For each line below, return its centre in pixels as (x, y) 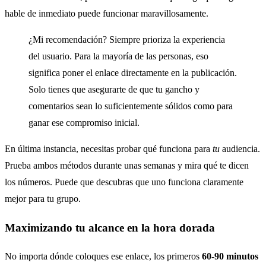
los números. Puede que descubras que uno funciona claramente (124, 182)
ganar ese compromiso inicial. (84, 122)
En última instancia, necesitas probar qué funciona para (109, 148)
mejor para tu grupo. (43, 198)
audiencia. (240, 148)
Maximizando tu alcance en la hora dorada (110, 227)
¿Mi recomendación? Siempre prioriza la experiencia (127, 39)
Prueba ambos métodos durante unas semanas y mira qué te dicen (127, 165)
